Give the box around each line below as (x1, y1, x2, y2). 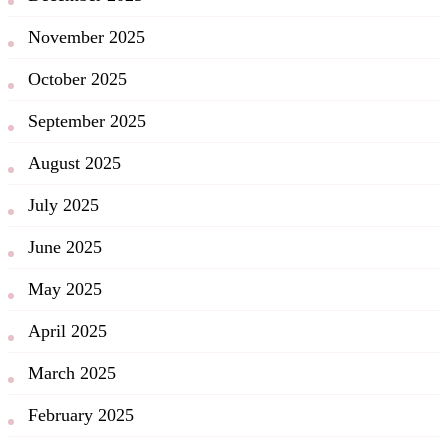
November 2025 (28, 26, 145, 47)
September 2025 (28, 110, 146, 131)
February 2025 (28, 404, 134, 425)
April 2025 (28, 320, 107, 341)
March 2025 (28, 362, 116, 383)
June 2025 (28, 236, 102, 257)
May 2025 (28, 278, 102, 299)
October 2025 (28, 68, 127, 89)
